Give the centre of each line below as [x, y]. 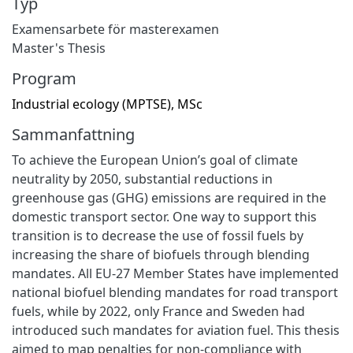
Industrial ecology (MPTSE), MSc [107, 104]
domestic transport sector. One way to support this [164, 216]
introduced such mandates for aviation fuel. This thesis [176, 330]
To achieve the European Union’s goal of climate [155, 160]
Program [44, 78]
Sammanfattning [73, 134]
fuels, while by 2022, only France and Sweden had [158, 311]
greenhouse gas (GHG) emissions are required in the [169, 197]
